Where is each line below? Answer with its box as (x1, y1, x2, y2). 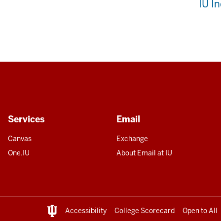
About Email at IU (116, 148, 172, 157)
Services (7, 113, 45, 125)
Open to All (183, 206, 218, 215)
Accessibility (65, 206, 107, 215)
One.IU (7, 148, 30, 157)
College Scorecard (114, 206, 175, 215)
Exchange (116, 134, 148, 143)
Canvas (7, 134, 32, 143)
